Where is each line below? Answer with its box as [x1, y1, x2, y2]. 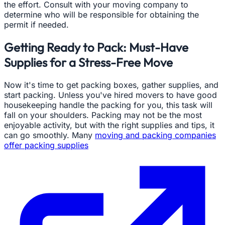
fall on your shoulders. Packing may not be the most [4, 109, 202, 120]
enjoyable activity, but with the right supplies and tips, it [4, 120, 214, 130]
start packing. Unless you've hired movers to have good [4, 89, 217, 100]
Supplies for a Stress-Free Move [4, 54, 173, 70]
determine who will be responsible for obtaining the [4, 9, 199, 20]
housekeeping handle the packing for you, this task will [4, 99, 212, 110]
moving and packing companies [95, 130, 216, 140]
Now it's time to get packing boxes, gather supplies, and [4, 79, 218, 90]
